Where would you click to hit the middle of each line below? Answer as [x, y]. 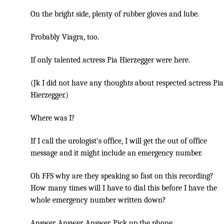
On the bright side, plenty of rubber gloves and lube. [115, 14]
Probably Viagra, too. [65, 37]
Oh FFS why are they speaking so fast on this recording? [122, 176]
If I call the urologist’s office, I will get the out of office [119, 141]
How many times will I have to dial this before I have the [124, 188]
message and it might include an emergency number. [116, 153]
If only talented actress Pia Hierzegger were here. [110, 60]
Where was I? [53, 118]
